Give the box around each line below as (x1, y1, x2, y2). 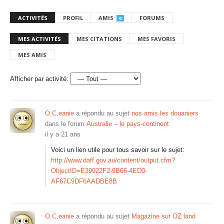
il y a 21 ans (45, 130, 80, 138)
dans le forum (45, 120, 86, 127)
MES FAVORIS (137, 35, 175, 42)
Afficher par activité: (10, 75, 68, 82)
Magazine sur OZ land (131, 212, 195, 220)
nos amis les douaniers (131, 109, 198, 117)
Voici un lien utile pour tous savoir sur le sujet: (51, 146, 184, 153)
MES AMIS (18, 51, 46, 58)
